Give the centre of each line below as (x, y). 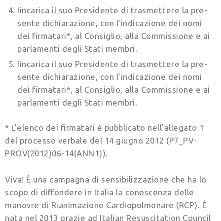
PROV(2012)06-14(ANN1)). (56, 153)
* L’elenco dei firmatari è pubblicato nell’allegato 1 (105, 127)
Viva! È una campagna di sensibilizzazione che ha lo (106, 179)
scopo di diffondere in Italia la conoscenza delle (100, 192)
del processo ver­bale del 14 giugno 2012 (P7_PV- (101, 140)
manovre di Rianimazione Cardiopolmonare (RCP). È (106, 205)
